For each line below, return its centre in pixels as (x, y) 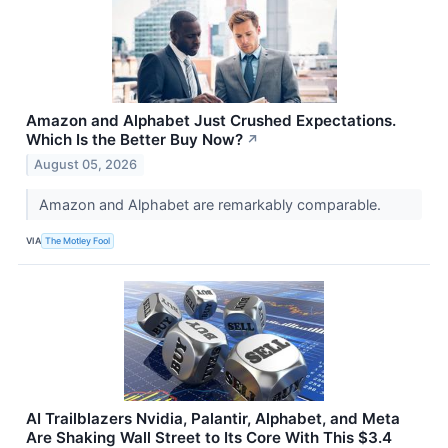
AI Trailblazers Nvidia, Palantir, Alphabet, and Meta (213, 419)
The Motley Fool (78, 240)
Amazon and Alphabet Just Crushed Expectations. (211, 120)
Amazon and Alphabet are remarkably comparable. (211, 205)
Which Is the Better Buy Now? (134, 139)
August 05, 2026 (86, 165)
